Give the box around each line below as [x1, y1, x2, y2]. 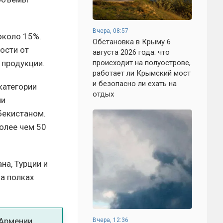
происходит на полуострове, [93, 58, 191, 67]
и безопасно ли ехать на [93, 79, 177, 88]
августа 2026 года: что [93, 48, 170, 57]
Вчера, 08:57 [93, 27, 128, 34]
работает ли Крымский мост [93, 69, 191, 78]
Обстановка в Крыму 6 [93, 37, 171, 46]
